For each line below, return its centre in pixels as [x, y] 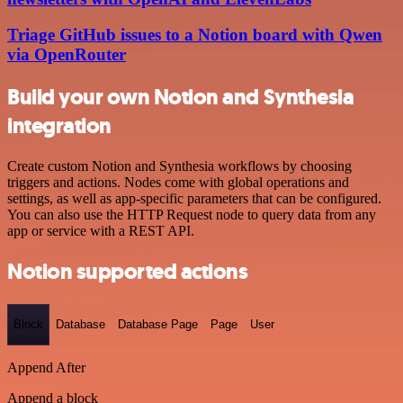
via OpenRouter [67, 55]
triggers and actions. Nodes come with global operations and [178, 183]
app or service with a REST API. [101, 231]
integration [59, 126]
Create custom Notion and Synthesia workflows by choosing [179, 166]
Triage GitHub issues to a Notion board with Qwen [195, 35]
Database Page [158, 325]
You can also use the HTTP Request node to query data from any [192, 215]
